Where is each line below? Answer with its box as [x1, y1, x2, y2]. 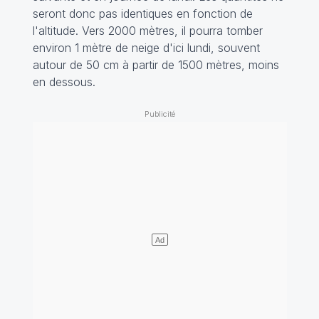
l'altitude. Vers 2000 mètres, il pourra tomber [32, 23, 263, 38]
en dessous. [32, 75, 95, 90]
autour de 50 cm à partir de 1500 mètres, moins [32, 58, 279, 73]
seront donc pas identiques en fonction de [32, 6, 253, 21]
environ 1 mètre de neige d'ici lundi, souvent [32, 41, 260, 56]
